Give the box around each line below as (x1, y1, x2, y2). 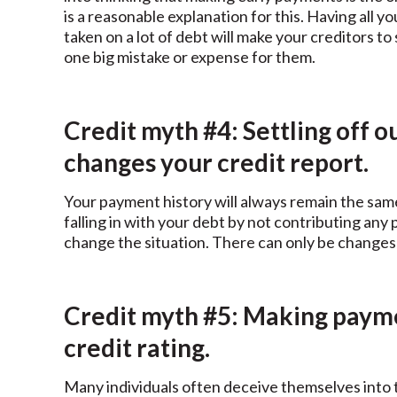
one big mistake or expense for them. (64, 47, 315, 66)
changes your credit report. (64, 147, 369, 177)
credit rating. (64, 332, 210, 362)
